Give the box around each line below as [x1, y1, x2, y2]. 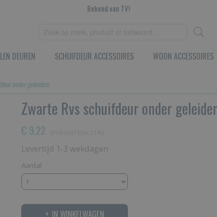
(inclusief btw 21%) [50, 128, 104, 137]
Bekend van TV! [87, 3, 130, 14]
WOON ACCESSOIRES [153, 50, 214, 62]
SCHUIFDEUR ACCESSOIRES [55, 50, 134, 62]
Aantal [21, 160, 42, 170]
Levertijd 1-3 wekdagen [21, 143, 108, 154]
